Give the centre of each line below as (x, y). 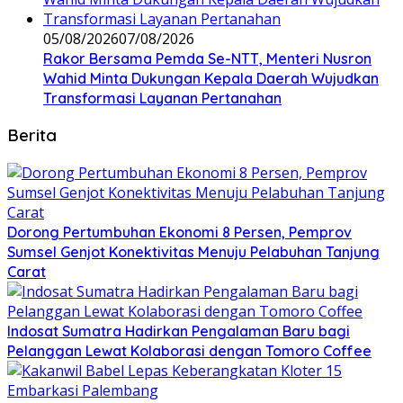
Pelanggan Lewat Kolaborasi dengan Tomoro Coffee (189, 351)
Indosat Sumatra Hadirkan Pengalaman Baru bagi (179, 331)
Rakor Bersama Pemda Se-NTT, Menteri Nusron (207, 58)
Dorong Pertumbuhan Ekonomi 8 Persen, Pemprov (179, 233)
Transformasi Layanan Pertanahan (162, 98)
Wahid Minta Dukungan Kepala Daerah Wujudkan (211, 78)
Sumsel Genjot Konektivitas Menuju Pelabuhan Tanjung (193, 252)
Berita (32, 135)
